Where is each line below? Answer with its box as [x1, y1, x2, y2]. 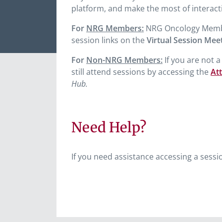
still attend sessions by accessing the [71, 66, 211, 77]
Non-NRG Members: [86, 55, 163, 65]
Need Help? [71, 118, 146, 136]
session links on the [71, 35, 147, 46]
